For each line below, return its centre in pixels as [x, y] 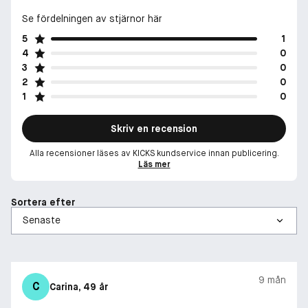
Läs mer [154, 164]
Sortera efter [43, 202]
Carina [64, 286]
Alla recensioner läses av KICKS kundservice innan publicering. [154, 153]
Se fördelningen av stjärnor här [92, 18]
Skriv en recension [154, 128]
